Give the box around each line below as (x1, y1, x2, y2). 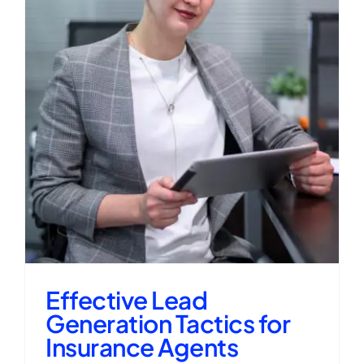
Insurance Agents (45, 331, 238, 362)
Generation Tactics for (45, 307, 290, 339)
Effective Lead (45, 284, 207, 315)
